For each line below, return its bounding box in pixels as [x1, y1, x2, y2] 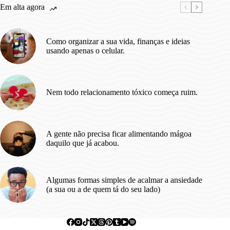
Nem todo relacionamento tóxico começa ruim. [46, 88, 198, 97]
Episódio [40, 8, 71, 18]
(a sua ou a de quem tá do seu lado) [46, 185, 160, 194]
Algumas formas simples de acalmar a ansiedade [46, 176, 202, 185]
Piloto [40, 18, 62, 28]
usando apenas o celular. [46, 46, 125, 55]
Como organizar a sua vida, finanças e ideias [46, 37, 190, 46]
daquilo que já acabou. [46, 139, 121, 148]
